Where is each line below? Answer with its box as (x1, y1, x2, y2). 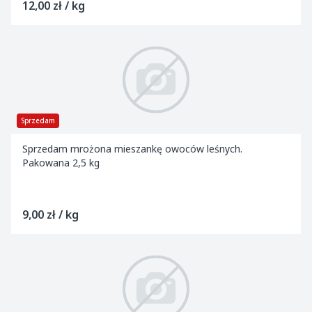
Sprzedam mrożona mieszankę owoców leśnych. (22, 142, 245, 155)
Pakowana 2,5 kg (22, 156, 108, 169)
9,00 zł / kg (22, 207, 79, 222)
